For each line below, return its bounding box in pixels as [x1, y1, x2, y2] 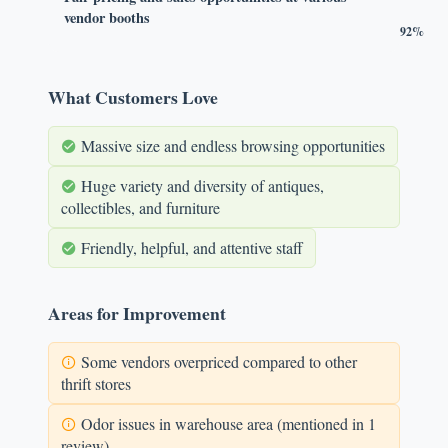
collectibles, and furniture [61, 197, 220, 218]
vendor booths [64, 7, 150, 28]
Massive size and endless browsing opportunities [77, 135, 385, 156]
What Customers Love [48, 84, 218, 110]
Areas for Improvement [48, 300, 226, 326]
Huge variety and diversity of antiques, [77, 175, 324, 196]
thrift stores [61, 373, 131, 394]
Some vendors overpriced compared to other [77, 351, 357, 372]
